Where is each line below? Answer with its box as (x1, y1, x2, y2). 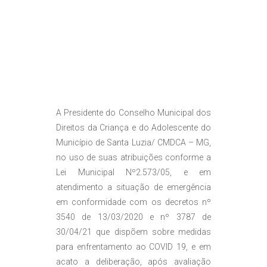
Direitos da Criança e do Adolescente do (56, 123, 211, 133)
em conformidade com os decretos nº (56, 197, 211, 207)
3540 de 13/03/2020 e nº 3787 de (56, 212, 211, 222)
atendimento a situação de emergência (56, 182, 211, 193)
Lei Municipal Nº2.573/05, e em (56, 167, 211, 178)
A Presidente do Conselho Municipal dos (56, 108, 211, 118)
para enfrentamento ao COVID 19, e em (56, 242, 211, 252)
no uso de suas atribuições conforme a (56, 153, 211, 163)
